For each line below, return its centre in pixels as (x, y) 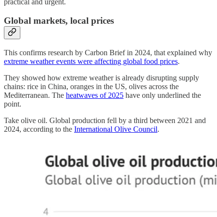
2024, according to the (39, 129)
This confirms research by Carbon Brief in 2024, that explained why (108, 52)
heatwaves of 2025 (95, 95)
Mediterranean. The (35, 95)
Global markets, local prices (59, 21)
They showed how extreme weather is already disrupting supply (101, 77)
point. (13, 104)
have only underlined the (162, 95)
